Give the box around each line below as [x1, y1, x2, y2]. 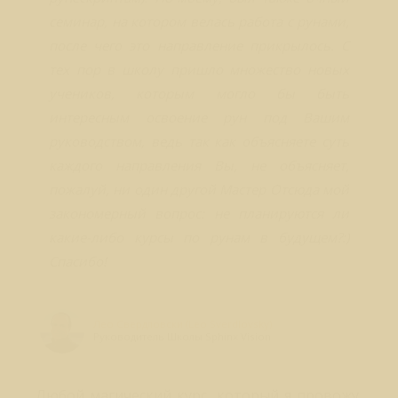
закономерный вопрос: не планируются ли [49, 204, 349, 222]
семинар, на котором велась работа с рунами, [49, 12, 349, 30]
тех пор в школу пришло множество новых [49, 60, 349, 78]
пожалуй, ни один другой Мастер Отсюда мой [49, 180, 349, 198]
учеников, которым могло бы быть [49, 84, 349, 102]
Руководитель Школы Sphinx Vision [93, 330, 271, 343]
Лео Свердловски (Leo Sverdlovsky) [93, 317, 272, 330]
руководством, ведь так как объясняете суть [49, 132, 349, 150]
